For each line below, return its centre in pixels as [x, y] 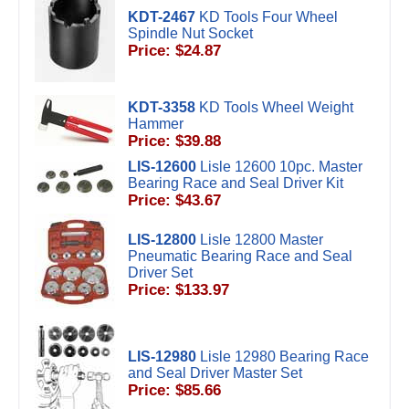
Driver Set [160, 273]
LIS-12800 [162, 240]
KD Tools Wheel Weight [276, 107]
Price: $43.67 [174, 200]
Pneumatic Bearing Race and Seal [240, 256]
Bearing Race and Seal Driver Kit [236, 183]
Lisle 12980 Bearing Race [284, 357]
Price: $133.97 [178, 290]
